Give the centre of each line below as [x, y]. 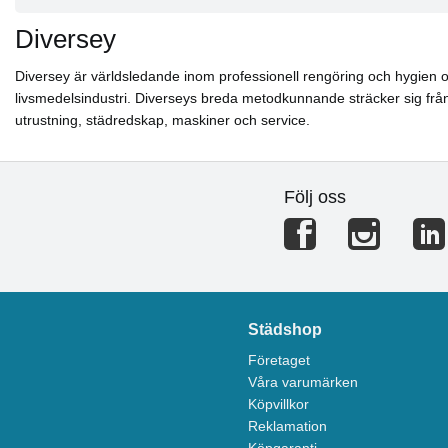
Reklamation [288, 426]
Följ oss [314, 197]
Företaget [279, 360]
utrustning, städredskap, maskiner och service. [162, 120]
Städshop [285, 330]
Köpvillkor [279, 404]
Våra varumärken [303, 382]
